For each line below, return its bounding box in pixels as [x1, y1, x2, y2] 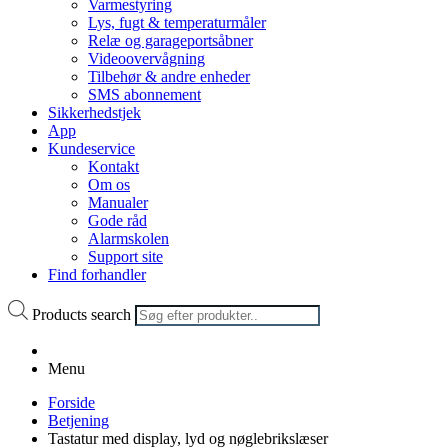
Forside [48, 393, 95, 411]
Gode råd [88, 212, 147, 229]
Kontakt [88, 158, 139, 175]
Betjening [48, 411, 109, 429]
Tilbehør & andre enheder [88, 68, 250, 85]
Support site [88, 248, 163, 265]
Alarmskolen [88, 230, 169, 247]
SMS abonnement [88, 86, 201, 103]
